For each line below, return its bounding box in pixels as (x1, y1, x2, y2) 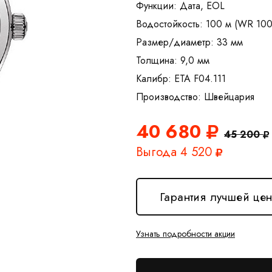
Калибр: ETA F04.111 (136, 72, 226, 86)
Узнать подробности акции (136, 228, 235, 240)
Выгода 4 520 (136, 143, 216, 161)
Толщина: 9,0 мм (136, 53, 209, 67)
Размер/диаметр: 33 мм (136, 35, 243, 49)
